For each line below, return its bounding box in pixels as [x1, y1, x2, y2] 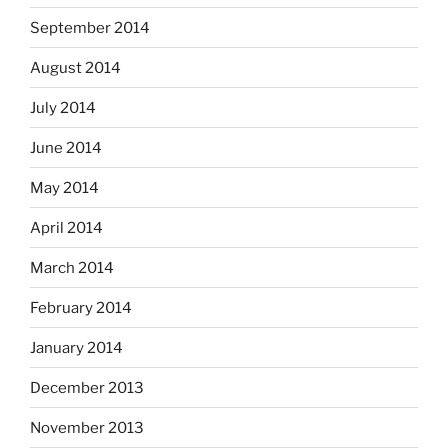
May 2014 [30, 178, 99, 197]
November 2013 [30, 418, 144, 437]
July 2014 [30, 98, 96, 117]
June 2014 [30, 138, 102, 157]
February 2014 [30, 298, 132, 317]
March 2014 [30, 258, 114, 277]
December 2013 [30, 378, 144, 397]
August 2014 [30, 58, 121, 77]
